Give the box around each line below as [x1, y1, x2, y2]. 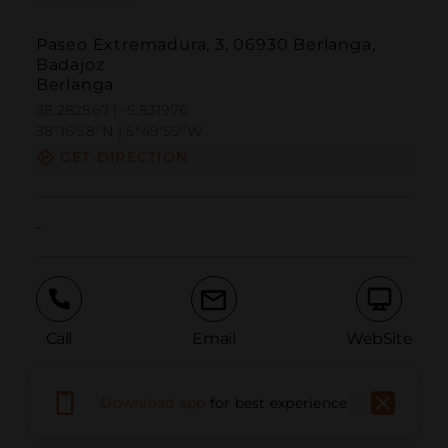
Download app [100, 393, 206, 412]
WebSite [345, 328, 413, 348]
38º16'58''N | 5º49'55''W [35, 122, 203, 141]
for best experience [209, 393, 348, 412]
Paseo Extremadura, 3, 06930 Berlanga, [35, 35, 376, 55]
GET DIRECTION [59, 148, 189, 167]
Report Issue [74, 401, 212, 426]
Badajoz [35, 55, 105, 75]
